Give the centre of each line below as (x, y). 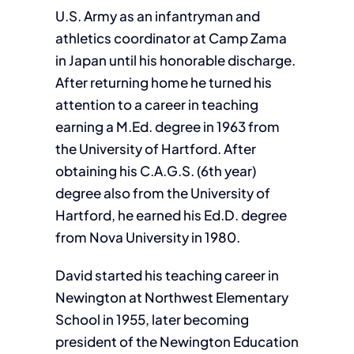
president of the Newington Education (177, 341)
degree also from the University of (162, 193)
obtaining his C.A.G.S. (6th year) (155, 171)
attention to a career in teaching (156, 104)
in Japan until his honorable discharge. (175, 60)
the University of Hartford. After (155, 149)
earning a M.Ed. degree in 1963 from (167, 126)
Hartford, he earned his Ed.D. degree (171, 215)
